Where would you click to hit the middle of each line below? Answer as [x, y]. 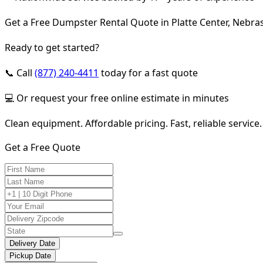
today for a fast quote [148, 73]
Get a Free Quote [43, 147]
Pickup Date [30, 255]
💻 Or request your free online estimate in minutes [117, 98]
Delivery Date [32, 243]
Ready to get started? [52, 47]
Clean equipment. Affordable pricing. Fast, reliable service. [133, 123]
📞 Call [20, 73]
